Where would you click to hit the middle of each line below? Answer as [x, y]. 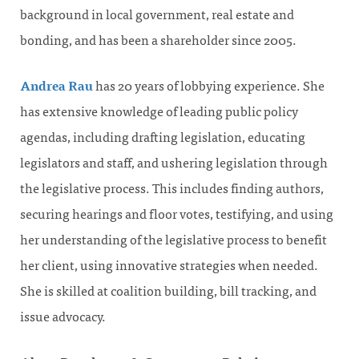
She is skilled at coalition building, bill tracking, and [168, 291]
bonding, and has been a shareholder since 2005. [158, 40]
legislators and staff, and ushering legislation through [174, 163]
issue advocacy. [63, 317]
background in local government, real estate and [157, 15]
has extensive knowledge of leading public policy [159, 112]
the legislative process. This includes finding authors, [172, 189]
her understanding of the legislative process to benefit [173, 240]
